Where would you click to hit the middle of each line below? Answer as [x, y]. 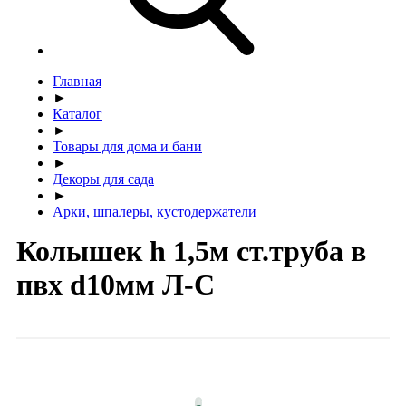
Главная [77, 81]
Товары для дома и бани [127, 146]
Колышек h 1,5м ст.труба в [191, 251]
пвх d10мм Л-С [116, 284]
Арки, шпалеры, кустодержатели [155, 211]
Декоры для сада [103, 179]
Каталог [77, 113]
